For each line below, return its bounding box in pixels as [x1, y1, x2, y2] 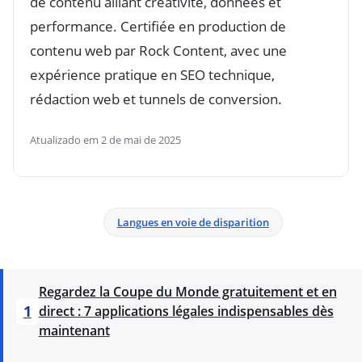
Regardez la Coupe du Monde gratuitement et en [38, 283, 337, 301]
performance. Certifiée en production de [30, 17, 286, 36]
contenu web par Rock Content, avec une [30, 41, 287, 60]
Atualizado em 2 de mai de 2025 [30, 133, 181, 147]
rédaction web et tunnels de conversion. [30, 90, 282, 108]
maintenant [38, 322, 110, 340]
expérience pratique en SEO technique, [30, 65, 275, 84]
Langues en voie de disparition [116, 215, 269, 229]
